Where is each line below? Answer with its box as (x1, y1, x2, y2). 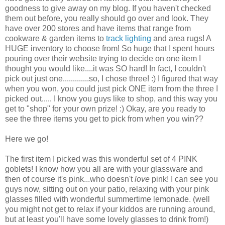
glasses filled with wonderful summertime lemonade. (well (5, 194, 210, 203)
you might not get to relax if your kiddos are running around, (5, 204, 215, 213)
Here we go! (5, 134, 48, 143)
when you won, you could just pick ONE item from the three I (5, 84, 218, 93)
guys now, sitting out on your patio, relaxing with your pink (5, 184, 209, 193)
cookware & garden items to (5, 34, 106, 43)
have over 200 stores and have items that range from (5, 24, 191, 33)
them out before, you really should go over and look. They (5, 14, 208, 23)
